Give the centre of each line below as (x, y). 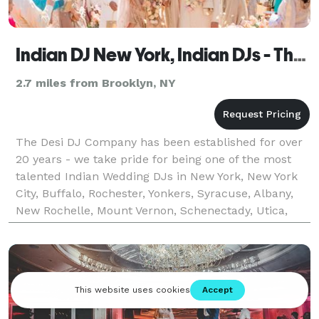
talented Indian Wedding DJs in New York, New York (157, 176)
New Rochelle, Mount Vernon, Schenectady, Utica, (152, 210)
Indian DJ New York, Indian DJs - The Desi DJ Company (300, 54)
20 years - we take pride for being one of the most (153, 159)
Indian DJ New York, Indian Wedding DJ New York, (152, 227)
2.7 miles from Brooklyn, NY (96, 83)
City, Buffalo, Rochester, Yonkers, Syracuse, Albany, (155, 193)
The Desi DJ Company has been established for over (159, 142)
